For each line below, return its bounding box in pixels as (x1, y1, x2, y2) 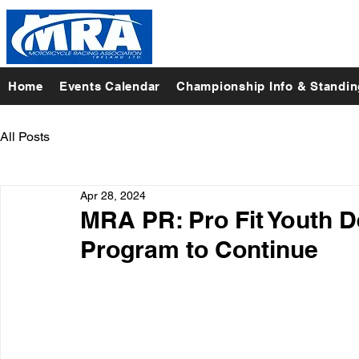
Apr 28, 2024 (80, 188, 146, 202)
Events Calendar (59, 79, 161, 93)
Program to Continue (80, 235, 318, 264)
